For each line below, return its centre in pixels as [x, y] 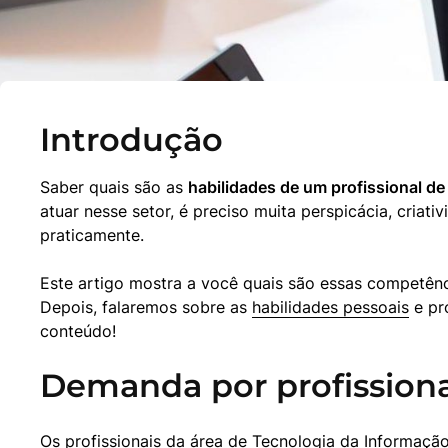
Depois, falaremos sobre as [146, 307]
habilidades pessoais [330, 307]
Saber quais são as [114, 187]
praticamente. [92, 235]
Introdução [131, 140]
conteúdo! [78, 331]
